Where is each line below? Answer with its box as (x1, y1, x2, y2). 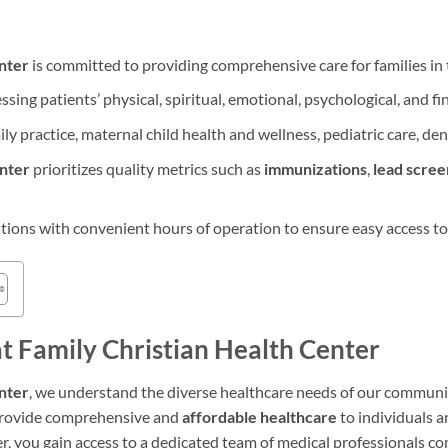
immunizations (263, 158, 367, 178)
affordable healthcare (182, 406, 337, 426)
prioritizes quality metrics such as (29, 158, 264, 178)
